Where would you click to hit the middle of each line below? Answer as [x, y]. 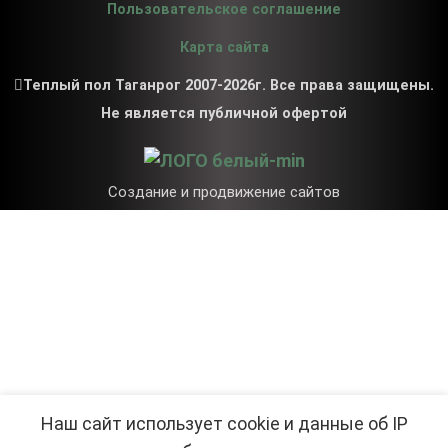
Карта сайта [224, 47]
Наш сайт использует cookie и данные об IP [224, 424]
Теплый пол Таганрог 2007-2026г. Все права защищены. [228, 85]
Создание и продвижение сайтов [224, 192]
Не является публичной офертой [224, 113]
